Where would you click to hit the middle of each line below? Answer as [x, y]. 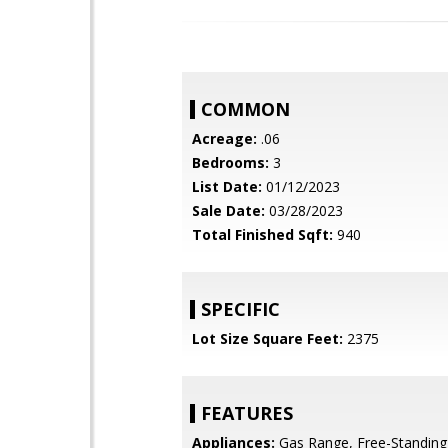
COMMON [245, 109]
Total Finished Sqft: [262, 234]
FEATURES [247, 413]
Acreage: [224, 138]
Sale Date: [228, 210]
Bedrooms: [230, 162]
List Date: [227, 186]
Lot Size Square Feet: [267, 338]
